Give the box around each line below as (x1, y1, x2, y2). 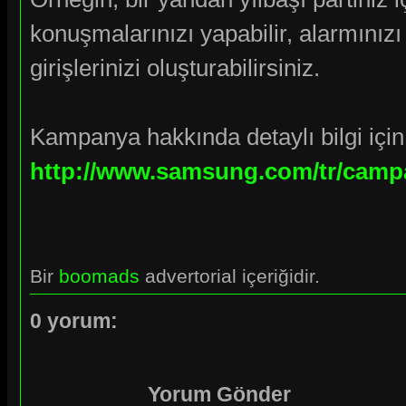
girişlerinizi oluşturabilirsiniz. (30, 54, 320, 81)
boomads (59, 265, 140, 286)
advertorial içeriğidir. (140, 265, 320, 286)
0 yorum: (30, 308, 118, 333)
